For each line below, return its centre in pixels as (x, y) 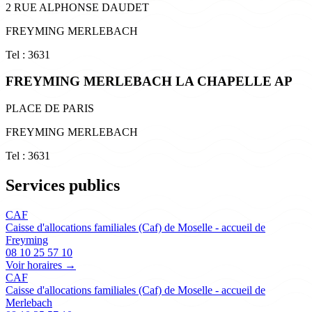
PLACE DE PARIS (50, 109)
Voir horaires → (41, 265)
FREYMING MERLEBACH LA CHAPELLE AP (149, 81)
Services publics (63, 185)
